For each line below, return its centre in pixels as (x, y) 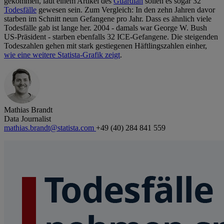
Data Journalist (27, 119)
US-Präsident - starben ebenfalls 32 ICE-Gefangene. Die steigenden (111, 37)
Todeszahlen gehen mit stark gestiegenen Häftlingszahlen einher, (105, 46)
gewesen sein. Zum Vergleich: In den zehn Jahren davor (126, 10)
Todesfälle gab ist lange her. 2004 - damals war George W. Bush (105, 28)
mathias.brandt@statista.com (50, 128)
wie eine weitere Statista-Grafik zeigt (62, 55)
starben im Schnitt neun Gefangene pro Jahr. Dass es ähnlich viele (108, 19)
